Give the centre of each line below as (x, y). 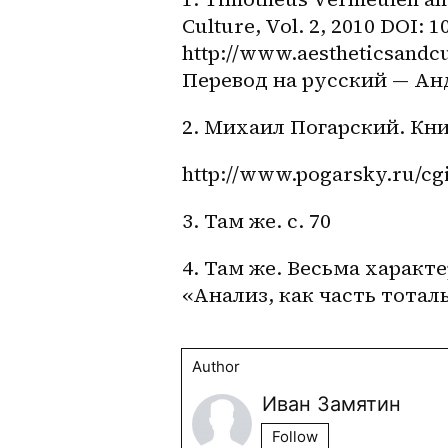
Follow (295, 436)
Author (216, 366)
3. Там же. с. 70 (256, 220)
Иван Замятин (331, 403)
